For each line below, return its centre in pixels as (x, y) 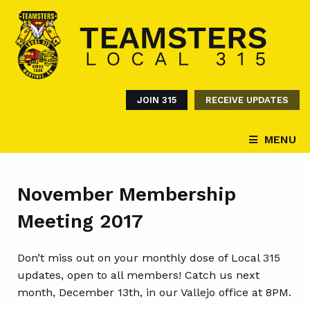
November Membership (127, 194)
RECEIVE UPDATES (247, 100)
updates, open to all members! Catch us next (138, 275)
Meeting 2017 (80, 221)
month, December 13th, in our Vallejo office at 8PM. (154, 292)
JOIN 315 (157, 100)
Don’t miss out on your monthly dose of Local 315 (149, 258)
